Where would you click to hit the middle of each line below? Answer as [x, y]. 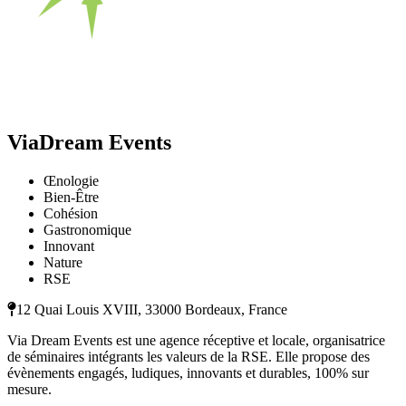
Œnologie [71, 181]
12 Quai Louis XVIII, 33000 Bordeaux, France [152, 310]
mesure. [29, 390]
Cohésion [71, 214]
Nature [63, 263]
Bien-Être [71, 198]
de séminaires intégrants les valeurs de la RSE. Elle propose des [188, 357]
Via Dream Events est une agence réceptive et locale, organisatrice [196, 341]
